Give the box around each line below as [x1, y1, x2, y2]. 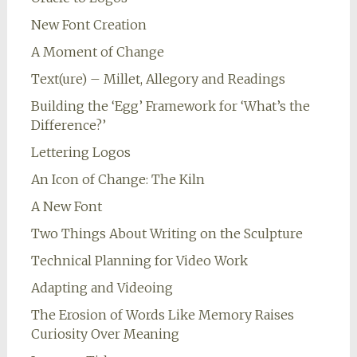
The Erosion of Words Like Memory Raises [30, 307, 294, 324]
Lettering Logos [30, 144, 131, 161]
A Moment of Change [30, 44, 164, 61]
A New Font [30, 198, 102, 215]
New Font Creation [30, 17, 147, 33]
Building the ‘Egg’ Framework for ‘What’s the [30, 98, 310, 115]
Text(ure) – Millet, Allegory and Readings [30, 71, 285, 88]
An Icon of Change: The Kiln [30, 171, 205, 188]
